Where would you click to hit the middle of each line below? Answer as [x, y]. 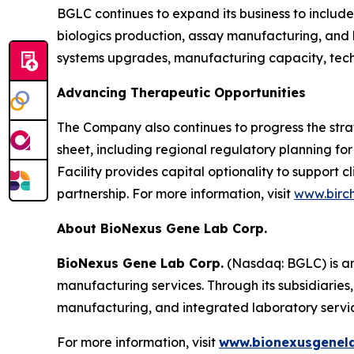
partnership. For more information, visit [175, 194]
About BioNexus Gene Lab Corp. [162, 228]
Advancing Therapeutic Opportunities [181, 92]
